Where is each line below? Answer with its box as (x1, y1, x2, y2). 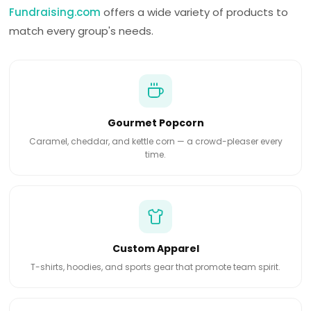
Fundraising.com (9, 5, 101, 20)
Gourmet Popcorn (107, 116, 204, 131)
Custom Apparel (112, 242, 199, 256)
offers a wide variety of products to (101, 5, 289, 20)
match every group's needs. (9, 24, 154, 39)
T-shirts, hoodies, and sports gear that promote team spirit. (31, 261, 280, 274)
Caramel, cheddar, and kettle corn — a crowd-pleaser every (28, 135, 283, 148)
